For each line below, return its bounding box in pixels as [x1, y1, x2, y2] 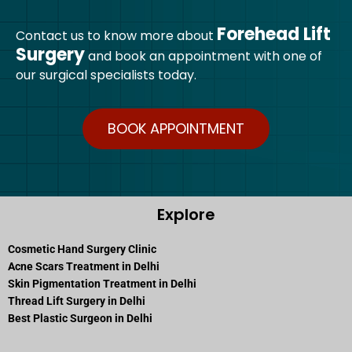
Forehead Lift [217, 21, 331, 46]
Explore [156, 203, 215, 225]
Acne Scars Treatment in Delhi [8, 259, 159, 273]
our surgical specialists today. [16, 65, 196, 84]
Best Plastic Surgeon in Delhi [8, 311, 152, 324]
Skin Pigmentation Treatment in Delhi [8, 277, 196, 290]
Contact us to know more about [16, 26, 217, 45]
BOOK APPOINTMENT [108, 118, 244, 138]
